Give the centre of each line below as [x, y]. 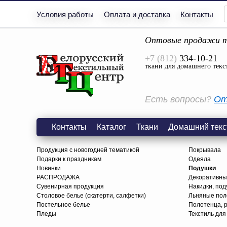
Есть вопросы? [179, 99]
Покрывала [205, 150]
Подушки [202, 168]
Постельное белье [63, 205]
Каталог [111, 127]
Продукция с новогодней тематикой [88, 150]
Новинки [49, 168]
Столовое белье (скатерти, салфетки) [91, 196]
